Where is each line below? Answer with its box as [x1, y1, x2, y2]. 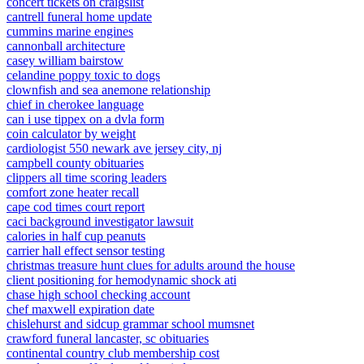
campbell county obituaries [6, 156, 144, 170]
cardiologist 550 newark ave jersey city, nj [6, 141, 222, 155]
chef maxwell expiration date [6, 302, 154, 316]
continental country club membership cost [6, 346, 219, 360]
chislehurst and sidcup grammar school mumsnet [6, 317, 254, 331]
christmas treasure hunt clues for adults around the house [6, 258, 295, 272]
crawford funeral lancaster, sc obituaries [6, 331, 209, 345]
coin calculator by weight [6, 127, 136, 141]
